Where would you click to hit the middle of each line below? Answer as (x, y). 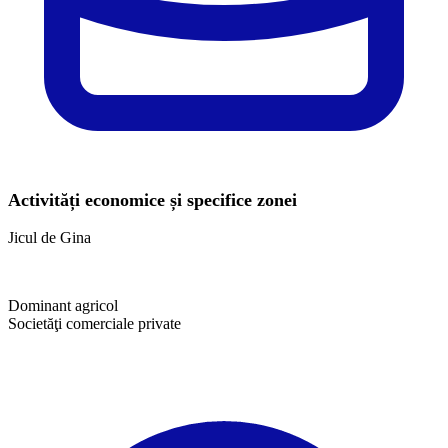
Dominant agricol (63, 305)
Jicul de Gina (49, 237)
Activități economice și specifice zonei (152, 199)
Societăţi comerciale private (94, 323)
